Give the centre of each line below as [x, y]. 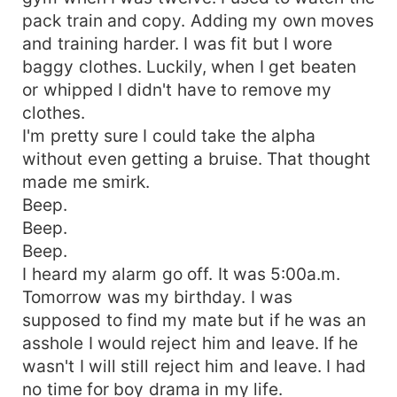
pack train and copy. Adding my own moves [198, 20]
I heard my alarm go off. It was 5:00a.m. [182, 273]
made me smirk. [86, 181]
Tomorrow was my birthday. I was [158, 296]
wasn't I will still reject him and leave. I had [194, 366]
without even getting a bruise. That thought [196, 158]
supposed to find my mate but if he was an [194, 319]
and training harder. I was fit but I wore [178, 43]
